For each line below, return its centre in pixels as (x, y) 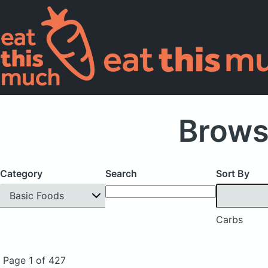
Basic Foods (37, 195)
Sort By (233, 173)
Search (121, 173)
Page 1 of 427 (34, 260)
